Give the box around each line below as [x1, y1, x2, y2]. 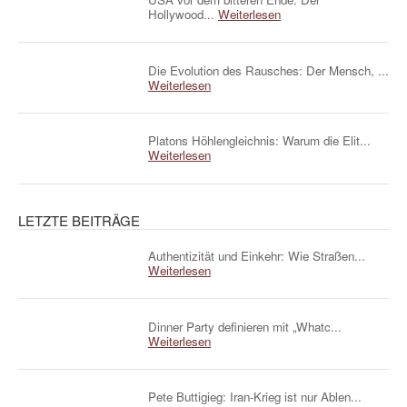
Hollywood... [148, 5, 218, 23]
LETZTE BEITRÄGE [18, 210, 140, 230]
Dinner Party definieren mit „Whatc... [148, 317, 342, 335]
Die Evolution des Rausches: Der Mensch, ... [148, 61, 389, 79]
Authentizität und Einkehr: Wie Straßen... [148, 247, 365, 265]
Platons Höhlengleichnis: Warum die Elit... [148, 132, 371, 150]
